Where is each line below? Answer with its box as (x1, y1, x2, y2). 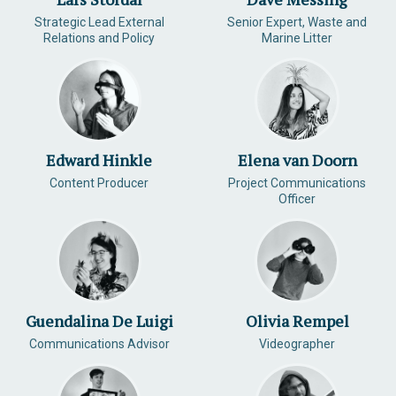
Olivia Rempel (245, 310, 349, 331)
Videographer (259, 337, 335, 351)
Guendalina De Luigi (25, 310, 173, 331)
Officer (278, 192, 316, 206)
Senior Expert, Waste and (227, 15, 367, 29)
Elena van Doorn (237, 149, 357, 171)
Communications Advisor (28, 337, 170, 351)
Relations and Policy (43, 31, 155, 45)
